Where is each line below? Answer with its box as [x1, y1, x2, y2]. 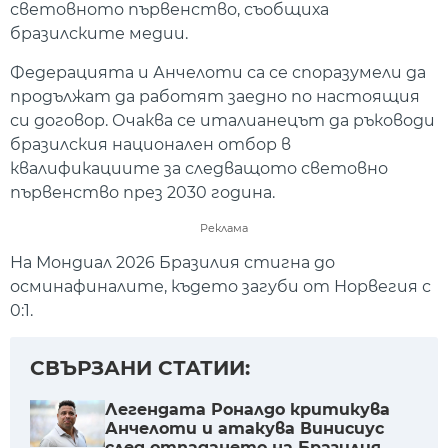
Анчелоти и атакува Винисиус [105, 419, 384, 439]
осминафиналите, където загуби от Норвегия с [10, 276, 431, 296]
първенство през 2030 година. [10, 182, 275, 202]
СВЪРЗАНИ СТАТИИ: [30, 356, 250, 381]
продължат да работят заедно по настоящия [10, 86, 420, 106]
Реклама [200, 220, 248, 235]
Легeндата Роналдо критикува [105, 400, 390, 420]
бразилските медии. [10, 24, 188, 44]
